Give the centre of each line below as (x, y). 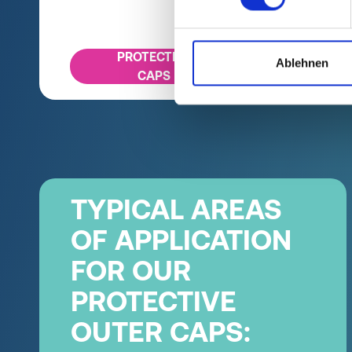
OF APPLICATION (181, 240)
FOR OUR (131, 270)
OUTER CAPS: (161, 332)
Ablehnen (302, 63)
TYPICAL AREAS (176, 209)
